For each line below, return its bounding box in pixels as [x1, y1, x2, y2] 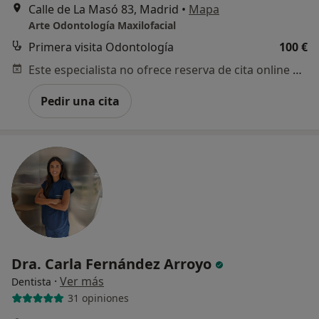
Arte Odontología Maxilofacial [28, 18, 176, 32]
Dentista [11, 274, 51, 288]
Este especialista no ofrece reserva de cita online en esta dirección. [293, 61, 302, 78]
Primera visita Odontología [28, 38, 174, 55]
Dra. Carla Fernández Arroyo [11, 253, 215, 273]
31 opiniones [67, 291, 129, 305]
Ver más [60, 273, 104, 289]
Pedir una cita [41, 93, 120, 109]
